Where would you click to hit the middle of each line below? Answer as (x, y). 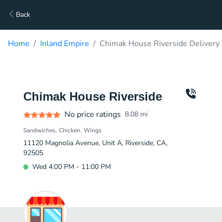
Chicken (70, 130)
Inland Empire (65, 44)
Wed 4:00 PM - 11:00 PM (72, 167)
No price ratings (93, 114)
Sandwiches (39, 130)
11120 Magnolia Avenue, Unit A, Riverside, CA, (95, 143)
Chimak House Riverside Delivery (160, 44)
